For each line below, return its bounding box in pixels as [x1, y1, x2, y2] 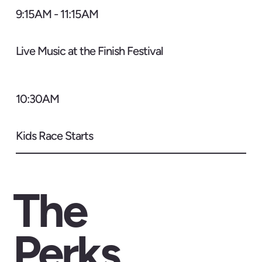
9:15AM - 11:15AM [15, 7, 98, 22]
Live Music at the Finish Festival [15, 43, 163, 58]
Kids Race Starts [15, 128, 93, 143]
